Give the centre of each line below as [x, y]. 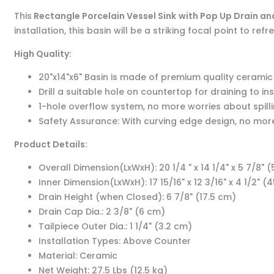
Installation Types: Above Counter [114, 241]
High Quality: [43, 54]
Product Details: [50, 144]
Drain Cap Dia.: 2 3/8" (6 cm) [102, 212]
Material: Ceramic [78, 256]
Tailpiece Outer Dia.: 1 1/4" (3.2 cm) [115, 226]
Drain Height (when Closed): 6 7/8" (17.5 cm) [137, 197]
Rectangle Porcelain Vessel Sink [104, 16]
